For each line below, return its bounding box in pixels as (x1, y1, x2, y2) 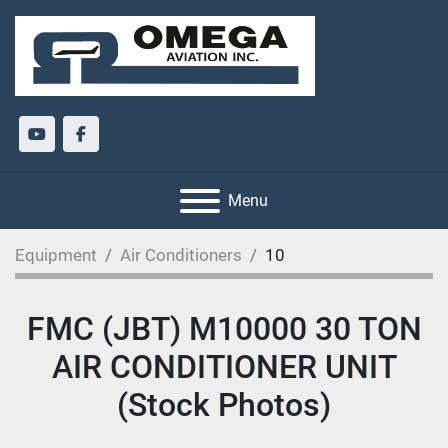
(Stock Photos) (117, 385, 331, 424)
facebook (79, 134, 146, 154)
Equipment (15, 244, 97, 265)
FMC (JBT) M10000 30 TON (26, 309, 422, 348)
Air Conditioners (120, 244, 242, 265)
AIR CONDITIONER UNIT (51, 347, 397, 386)
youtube (35, 134, 93, 154)
